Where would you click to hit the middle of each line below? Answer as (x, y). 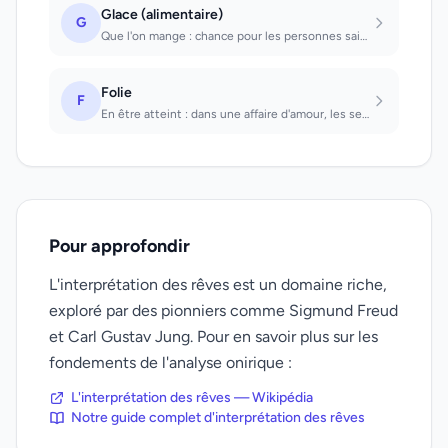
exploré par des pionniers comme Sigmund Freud (223, 310)
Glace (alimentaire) (162, 14)
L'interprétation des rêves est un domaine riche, (218, 284)
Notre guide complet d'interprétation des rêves (218, 417)
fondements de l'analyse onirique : (170, 362)
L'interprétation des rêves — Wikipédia (192, 397)
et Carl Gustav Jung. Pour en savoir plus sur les (213, 336)
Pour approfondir (119, 246)
